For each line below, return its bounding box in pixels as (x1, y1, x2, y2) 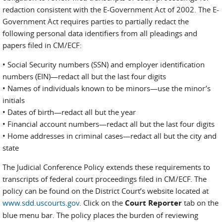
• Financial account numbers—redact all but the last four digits (2, 119, 215, 129)
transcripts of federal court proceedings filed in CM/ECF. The (2, 174, 207, 184)
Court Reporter (125, 198, 182, 208)
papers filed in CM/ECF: (2, 40, 82, 50)
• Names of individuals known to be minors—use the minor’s (2, 83, 211, 93)
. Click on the (79, 198, 125, 208)
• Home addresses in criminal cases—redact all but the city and (2, 131, 217, 141)
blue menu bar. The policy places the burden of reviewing (2, 210, 198, 220)
